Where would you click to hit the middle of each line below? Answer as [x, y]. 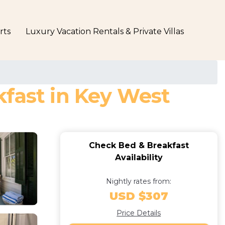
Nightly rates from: [139, 181]
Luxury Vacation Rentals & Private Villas [105, 31]
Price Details [139, 213]
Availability [139, 157]
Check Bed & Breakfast [139, 145]
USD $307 [139, 196]
